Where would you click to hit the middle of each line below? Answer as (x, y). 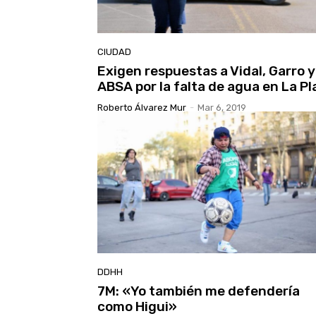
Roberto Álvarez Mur (142, 107)
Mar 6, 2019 (222, 107)
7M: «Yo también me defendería (199, 291)
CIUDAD (114, 51)
